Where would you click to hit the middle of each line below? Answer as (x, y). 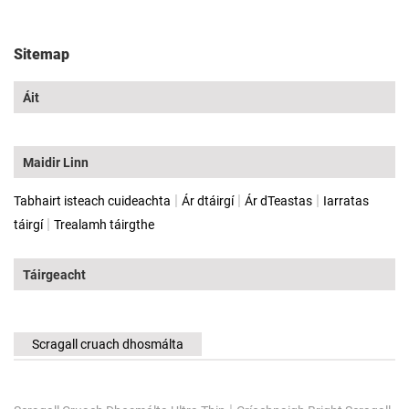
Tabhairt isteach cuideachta (92, 200)
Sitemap (42, 54)
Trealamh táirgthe (104, 224)
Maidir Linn (56, 162)
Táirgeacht (54, 274)
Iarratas (346, 200)
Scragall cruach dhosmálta (108, 344)
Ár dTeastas (278, 200)
